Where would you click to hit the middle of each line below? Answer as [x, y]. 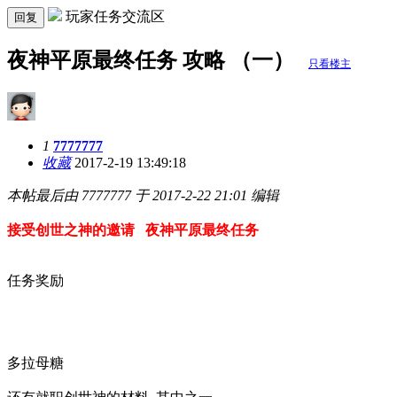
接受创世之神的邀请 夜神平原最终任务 [133, 230]
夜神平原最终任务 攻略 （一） [153, 60]
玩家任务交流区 [115, 16]
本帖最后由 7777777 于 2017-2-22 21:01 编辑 [143, 195]
